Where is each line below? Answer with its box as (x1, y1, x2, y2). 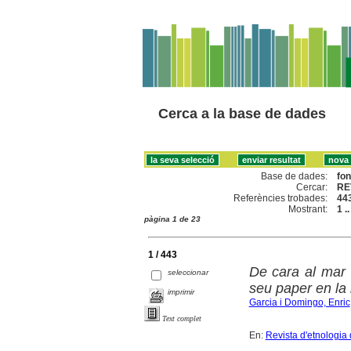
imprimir (168, 287, 195, 296)
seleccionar (168, 267, 209, 277)
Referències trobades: (233, 192, 328, 204)
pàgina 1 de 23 (144, 214, 201, 223)
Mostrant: (288, 203, 328, 215)
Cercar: (296, 181, 328, 193)
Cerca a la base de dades (158, 106, 326, 121)
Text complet (162, 313, 201, 323)
